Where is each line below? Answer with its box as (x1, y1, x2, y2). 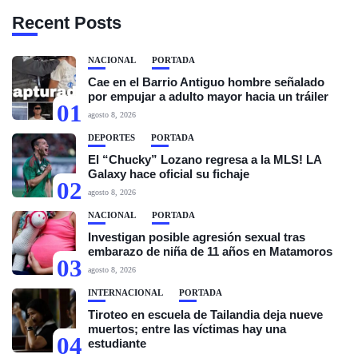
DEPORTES (88, 133, 135, 142)
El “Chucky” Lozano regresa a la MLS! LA (88, 153, 321, 166)
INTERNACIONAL (88, 288, 163, 297)
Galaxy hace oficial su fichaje (88, 167, 249, 181)
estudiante (88, 336, 146, 350)
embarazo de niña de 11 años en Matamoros (88, 245, 332, 258)
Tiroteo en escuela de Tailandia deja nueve (88, 308, 323, 321)
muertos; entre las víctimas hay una (88, 322, 286, 336)
